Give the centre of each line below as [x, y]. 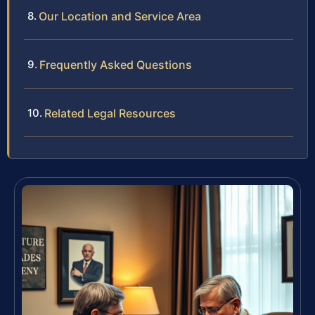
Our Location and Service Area [120, 17]
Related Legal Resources [110, 114]
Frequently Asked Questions [116, 65]
